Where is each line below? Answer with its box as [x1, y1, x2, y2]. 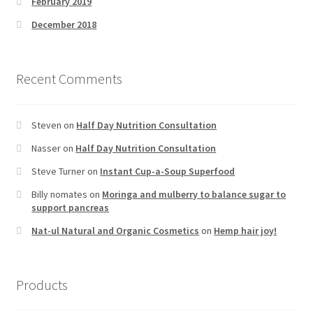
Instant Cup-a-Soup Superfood [100, 164, 235, 177]
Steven [31, 118, 62, 131]
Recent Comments [15, 70, 122, 88]
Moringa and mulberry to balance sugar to [102, 187, 286, 201]
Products [15, 275, 68, 293]
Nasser [31, 141, 61, 154]
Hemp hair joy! [214, 224, 277, 237]
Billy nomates [31, 187, 88, 201]
